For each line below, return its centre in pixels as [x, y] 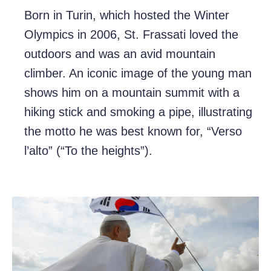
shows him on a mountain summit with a [132, 93]
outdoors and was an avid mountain [120, 54]
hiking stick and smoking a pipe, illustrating [138, 112]
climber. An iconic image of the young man [138, 73]
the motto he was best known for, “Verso [133, 132]
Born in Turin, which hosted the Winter [127, 15]
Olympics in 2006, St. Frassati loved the [131, 35]
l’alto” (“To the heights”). [88, 151]
